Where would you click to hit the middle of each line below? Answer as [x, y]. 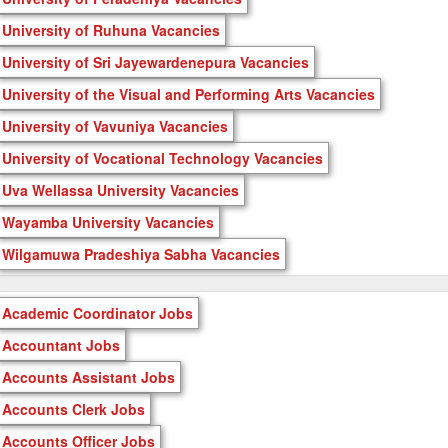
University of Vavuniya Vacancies [115, 125]
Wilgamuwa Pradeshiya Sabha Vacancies [141, 253]
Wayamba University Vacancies [108, 221]
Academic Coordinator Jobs [97, 312]
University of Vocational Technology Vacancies [162, 157]
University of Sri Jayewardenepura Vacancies [155, 61]
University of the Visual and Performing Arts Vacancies [188, 93]
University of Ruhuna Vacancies [111, 29]
